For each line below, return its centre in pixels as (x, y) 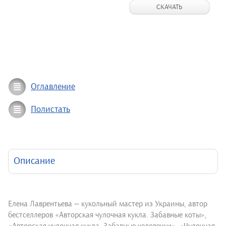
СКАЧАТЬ (169, 7)
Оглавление (53, 87)
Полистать (50, 110)
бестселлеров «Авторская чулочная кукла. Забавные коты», (107, 215)
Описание (34, 161)
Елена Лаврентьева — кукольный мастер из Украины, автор (108, 204)
